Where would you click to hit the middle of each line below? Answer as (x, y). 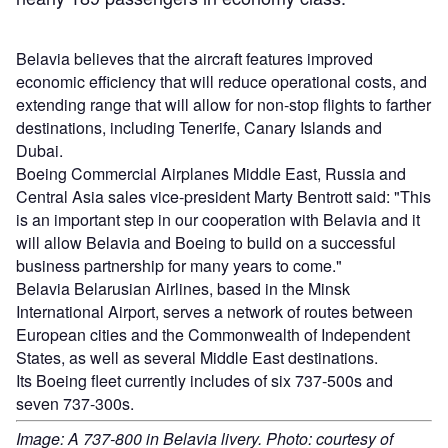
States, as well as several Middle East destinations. (197, 358)
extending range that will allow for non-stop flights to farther (223, 105)
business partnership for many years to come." (179, 266)
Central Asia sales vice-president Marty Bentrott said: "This (223, 197)
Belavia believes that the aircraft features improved (194, 59)
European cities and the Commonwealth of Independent (213, 335)
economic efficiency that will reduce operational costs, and (221, 82)
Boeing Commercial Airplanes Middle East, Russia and (211, 174)
